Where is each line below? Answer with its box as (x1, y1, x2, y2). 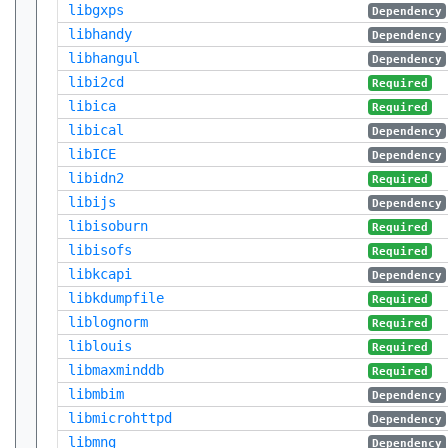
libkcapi (68, 266, 132, 282)
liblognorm (68, 314, 148, 330)
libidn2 (68, 170, 124, 186)
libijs (68, 194, 116, 210)
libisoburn (68, 218, 148, 234)
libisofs (68, 242, 132, 258)
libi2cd (68, 74, 124, 90)
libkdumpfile (68, 290, 164, 306)
